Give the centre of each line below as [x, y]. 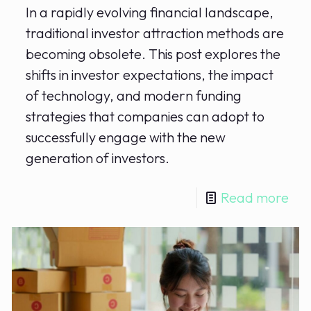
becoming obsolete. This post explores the [153, 54]
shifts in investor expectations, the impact [150, 75]
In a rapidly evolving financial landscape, [150, 12]
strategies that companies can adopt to [145, 117]
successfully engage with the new [126, 137]
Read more [254, 198]
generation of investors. [98, 158]
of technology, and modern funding [134, 96]
